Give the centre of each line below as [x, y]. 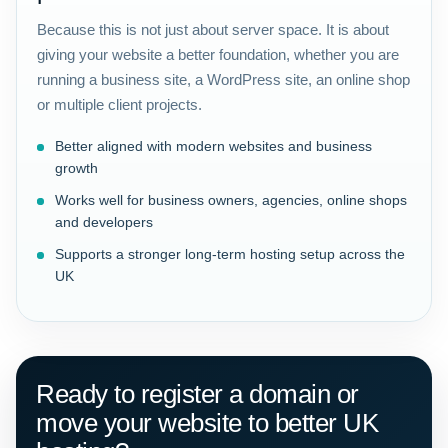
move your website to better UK [207, 423]
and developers [104, 222]
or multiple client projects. [119, 104]
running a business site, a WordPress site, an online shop [223, 79]
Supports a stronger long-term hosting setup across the [230, 254]
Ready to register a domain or [197, 394]
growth [76, 168]
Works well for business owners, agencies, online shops [231, 200]
